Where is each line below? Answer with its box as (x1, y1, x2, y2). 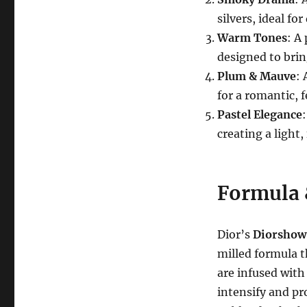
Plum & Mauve (217, 69, 296, 83)
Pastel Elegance (217, 107, 302, 121)
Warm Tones (217, 30, 287, 45)
